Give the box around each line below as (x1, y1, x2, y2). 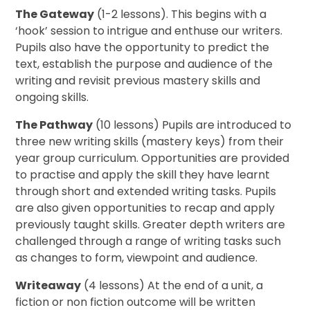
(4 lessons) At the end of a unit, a (81, 277, 264, 294)
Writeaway (15, 277, 82, 294)
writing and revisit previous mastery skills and (15, 73, 261, 89)
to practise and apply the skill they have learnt (15, 167, 271, 183)
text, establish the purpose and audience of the (15, 56, 273, 73)
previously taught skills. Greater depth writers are (15, 217, 286, 233)
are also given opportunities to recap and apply (15, 200, 275, 217)
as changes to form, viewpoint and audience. (15, 250, 258, 266)
